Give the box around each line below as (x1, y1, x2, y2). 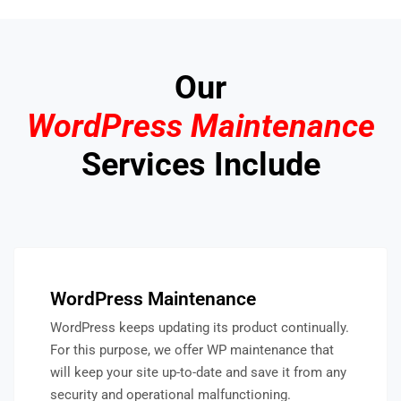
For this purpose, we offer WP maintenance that (50, 342, 334, 359)
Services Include (81, 145, 320, 183)
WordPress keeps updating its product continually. (50, 320, 349, 337)
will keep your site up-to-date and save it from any (50, 364, 346, 381)
